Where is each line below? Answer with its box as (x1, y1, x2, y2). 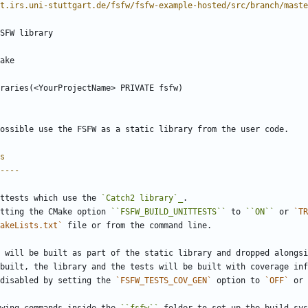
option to (212, 276, 265, 286)
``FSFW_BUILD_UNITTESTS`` (111, 207, 226, 217)
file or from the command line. (63, 221, 212, 231)
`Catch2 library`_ (101, 193, 183, 203)
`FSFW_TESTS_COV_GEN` (115, 276, 212, 286)
